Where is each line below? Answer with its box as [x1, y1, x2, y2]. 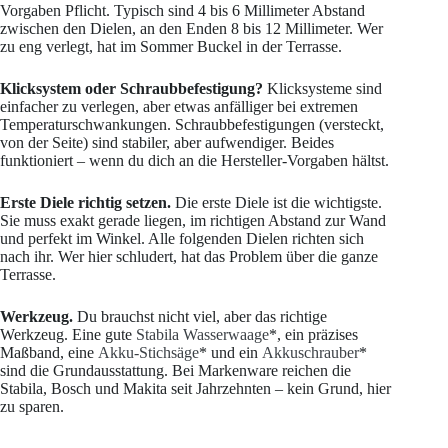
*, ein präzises [269, 326, 358, 344]
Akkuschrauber [262, 344, 359, 362]
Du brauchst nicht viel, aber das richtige [73, 308, 327, 326]
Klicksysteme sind [263, 80, 382, 98]
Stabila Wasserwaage [136, 326, 269, 344]
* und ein [199, 344, 262, 362]
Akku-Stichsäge [98, 344, 199, 362]
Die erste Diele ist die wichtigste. [171, 194, 382, 212]
